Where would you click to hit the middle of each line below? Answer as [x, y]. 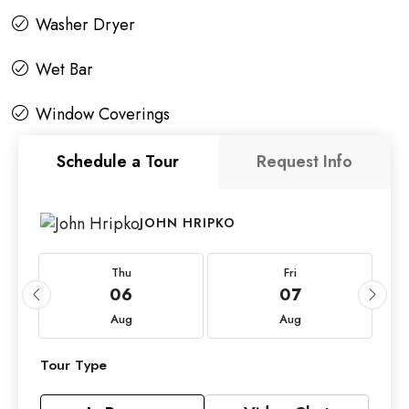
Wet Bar [64, 70]
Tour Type [73, 365]
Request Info [304, 162]
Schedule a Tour [118, 162]
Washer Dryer [85, 25]
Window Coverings [103, 115]
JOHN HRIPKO [188, 223]
